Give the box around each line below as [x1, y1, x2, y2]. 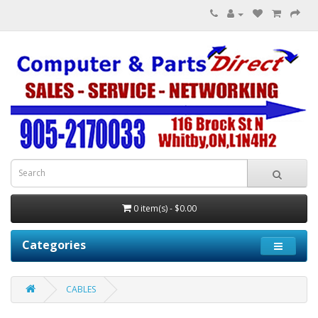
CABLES [66, 283, 96, 295]
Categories [22, 236, 86, 253]
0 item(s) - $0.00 [133, 202, 197, 214]
